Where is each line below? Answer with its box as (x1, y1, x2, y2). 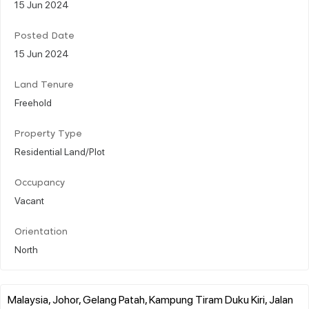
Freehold (14, 95, 52, 108)
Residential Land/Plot (14, 144, 105, 157)
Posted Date (14, 31, 74, 41)
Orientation (14, 227, 68, 237)
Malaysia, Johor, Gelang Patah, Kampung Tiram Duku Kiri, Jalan (8, 291, 293, 306)
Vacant (14, 193, 44, 206)
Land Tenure (14, 80, 74, 90)
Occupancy (14, 178, 65, 188)
